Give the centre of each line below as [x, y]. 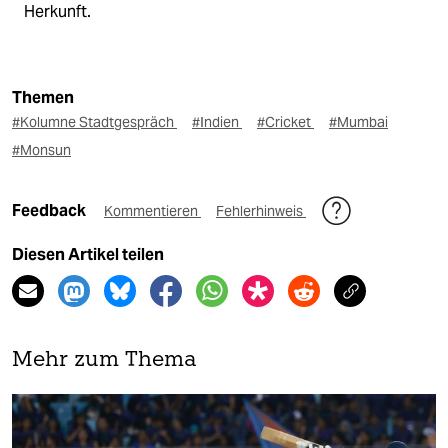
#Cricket [285, 121]
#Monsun [41, 149]
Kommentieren [152, 210]
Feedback [50, 210]
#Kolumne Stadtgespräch [94, 121]
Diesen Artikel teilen [88, 254]
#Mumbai [358, 121]
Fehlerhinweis [261, 210]
